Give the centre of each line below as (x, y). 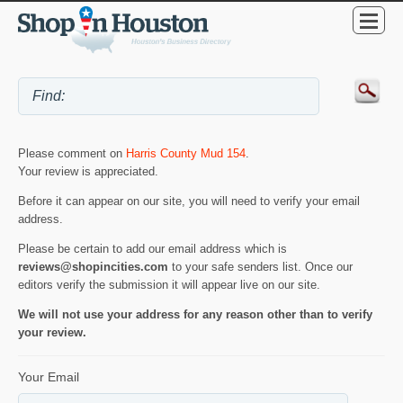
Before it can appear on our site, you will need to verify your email (189, 201)
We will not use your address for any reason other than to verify (195, 314)
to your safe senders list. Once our (260, 267)
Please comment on (72, 154)
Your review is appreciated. (88, 172)
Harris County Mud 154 (186, 154)
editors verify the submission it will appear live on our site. (169, 285)
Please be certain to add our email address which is (152, 249)
